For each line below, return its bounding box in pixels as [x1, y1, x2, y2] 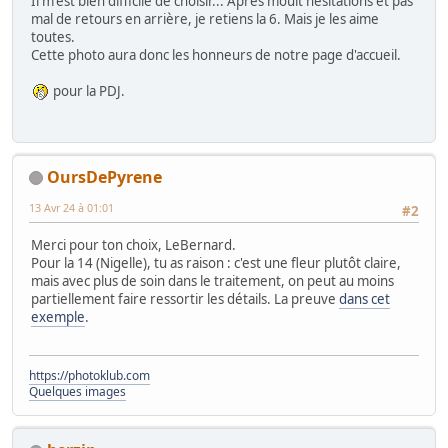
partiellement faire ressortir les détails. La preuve [31, 290, 339, 309]
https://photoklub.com [29, 367, 150, 385]
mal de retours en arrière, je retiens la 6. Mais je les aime [31, 10, 379, 29]
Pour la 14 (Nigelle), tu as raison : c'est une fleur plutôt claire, [31, 254, 401, 273]
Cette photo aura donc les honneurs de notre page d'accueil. [31, 46, 401, 65]
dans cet [339, 290, 390, 309]
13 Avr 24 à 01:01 [29, 199, 114, 215]
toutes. [31, 28, 75, 47]
